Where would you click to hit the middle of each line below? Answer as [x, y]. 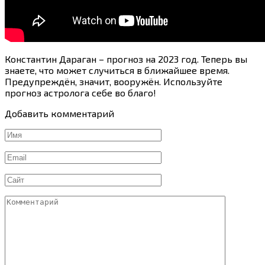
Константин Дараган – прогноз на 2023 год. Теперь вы [126, 59]
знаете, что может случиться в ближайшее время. [117, 70]
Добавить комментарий [59, 113]
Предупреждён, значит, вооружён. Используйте [114, 81]
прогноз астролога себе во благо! [80, 92]
